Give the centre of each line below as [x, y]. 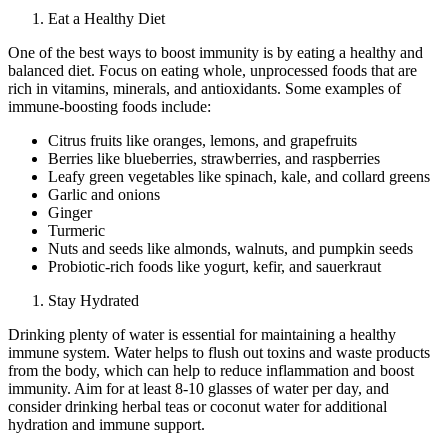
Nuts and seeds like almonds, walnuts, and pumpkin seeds [230, 248]
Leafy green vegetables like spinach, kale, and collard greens [239, 176]
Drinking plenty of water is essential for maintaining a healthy [202, 334]
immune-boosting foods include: [109, 106]
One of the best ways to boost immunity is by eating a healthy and [215, 52]
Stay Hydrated [93, 300]
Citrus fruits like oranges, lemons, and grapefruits [202, 140]
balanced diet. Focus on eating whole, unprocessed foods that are [212, 70]
